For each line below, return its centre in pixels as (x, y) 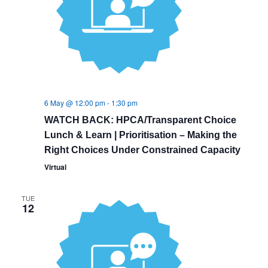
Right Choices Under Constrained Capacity (142, 150)
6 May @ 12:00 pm (74, 103)
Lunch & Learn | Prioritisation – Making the (140, 135)
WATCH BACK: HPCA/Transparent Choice (140, 120)
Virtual (55, 167)
